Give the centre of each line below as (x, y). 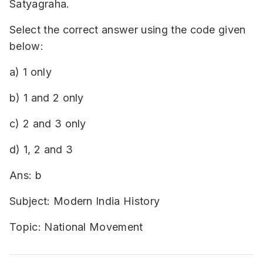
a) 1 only (31, 72)
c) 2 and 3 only (48, 124)
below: (26, 46)
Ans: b (26, 175)
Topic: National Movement (76, 227)
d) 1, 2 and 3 (41, 149)
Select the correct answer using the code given (128, 30)
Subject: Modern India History (85, 201)
